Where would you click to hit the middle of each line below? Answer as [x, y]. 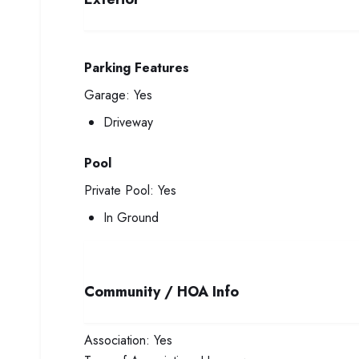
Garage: [107, 95]
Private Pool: [119, 190]
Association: [117, 340]
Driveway [128, 122]
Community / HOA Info [161, 292]
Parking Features [137, 68]
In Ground [131, 218]
